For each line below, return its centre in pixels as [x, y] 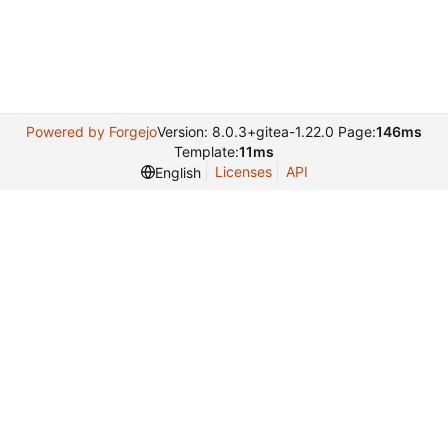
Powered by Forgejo [91, 131]
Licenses [243, 171]
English [177, 172]
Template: [206, 151]
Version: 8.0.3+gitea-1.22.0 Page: [266, 131]
